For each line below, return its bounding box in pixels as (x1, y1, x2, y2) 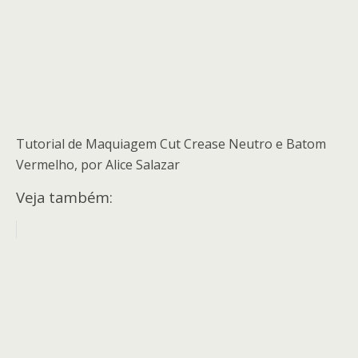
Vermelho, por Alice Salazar (16, 156, 180, 173)
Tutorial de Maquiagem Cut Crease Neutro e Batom (16, 135, 326, 153)
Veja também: (16, 187, 113, 207)
